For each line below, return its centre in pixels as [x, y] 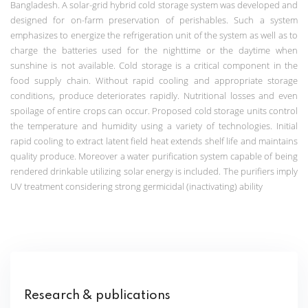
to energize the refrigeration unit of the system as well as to [179, 35]
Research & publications [97, 296]
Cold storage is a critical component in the [209, 65]
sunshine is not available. [65, 65]
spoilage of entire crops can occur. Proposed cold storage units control [154, 110]
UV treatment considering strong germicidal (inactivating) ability [136, 186]
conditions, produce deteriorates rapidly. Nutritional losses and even [154, 95]
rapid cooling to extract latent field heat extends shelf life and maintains [154, 141]
